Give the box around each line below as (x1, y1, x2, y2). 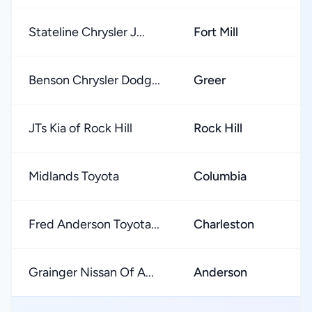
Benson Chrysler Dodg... (29, 72, 160, 88)
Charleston (194, 217, 254, 232)
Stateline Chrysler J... (29, 24, 145, 40)
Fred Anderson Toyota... (29, 217, 159, 232)
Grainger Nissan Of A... (29, 265, 154, 280)
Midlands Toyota (29, 169, 119, 184)
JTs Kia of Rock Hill (29, 120, 132, 136)
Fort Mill (194, 24, 238, 40)
